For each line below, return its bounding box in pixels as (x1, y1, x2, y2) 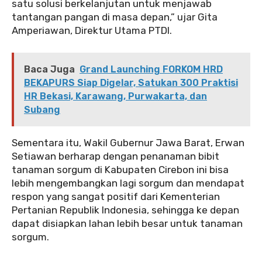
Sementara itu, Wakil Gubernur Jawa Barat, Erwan (12, 136, 244, 149)
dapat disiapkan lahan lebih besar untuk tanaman (12, 217, 243, 229)
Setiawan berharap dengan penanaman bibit (12, 150, 219, 162)
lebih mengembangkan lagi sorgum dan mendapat (12, 177, 244, 189)
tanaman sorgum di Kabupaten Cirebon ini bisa (12, 163, 229, 175)
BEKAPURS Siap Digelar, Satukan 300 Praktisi (24, 77, 238, 88)
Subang (24, 104, 60, 115)
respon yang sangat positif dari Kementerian (12, 190, 220, 202)
